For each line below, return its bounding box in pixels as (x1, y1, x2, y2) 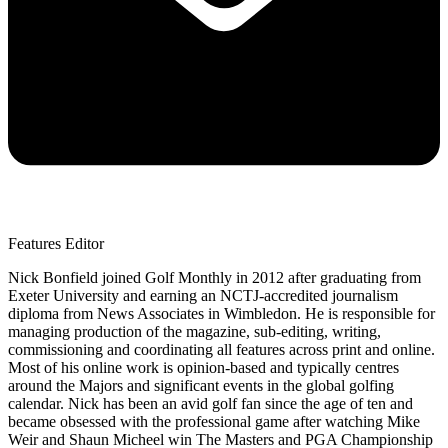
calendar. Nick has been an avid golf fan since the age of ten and (8, 395, 413, 413)
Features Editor (8, 235, 104, 253)
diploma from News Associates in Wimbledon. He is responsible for (8, 305, 435, 323)
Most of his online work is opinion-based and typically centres (8, 359, 399, 377)
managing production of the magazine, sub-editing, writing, (8, 323, 381, 341)
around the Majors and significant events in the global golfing (8, 377, 394, 395)
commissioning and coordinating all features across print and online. (8, 341, 435, 359)
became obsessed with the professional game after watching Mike (8, 413, 420, 431)
